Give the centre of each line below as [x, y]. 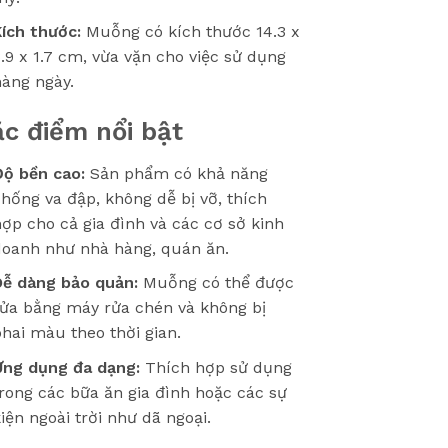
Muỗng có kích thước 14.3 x [190, 32]
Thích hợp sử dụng [215, 367]
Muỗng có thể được [215, 283]
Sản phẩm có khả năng [176, 173]
